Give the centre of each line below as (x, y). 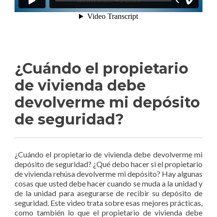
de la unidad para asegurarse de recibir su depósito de (108, 193)
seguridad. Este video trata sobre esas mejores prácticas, (108, 203)
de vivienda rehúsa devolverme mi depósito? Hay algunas (108, 174)
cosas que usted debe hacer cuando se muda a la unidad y (108, 183)
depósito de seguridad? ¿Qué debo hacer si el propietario (108, 164)
